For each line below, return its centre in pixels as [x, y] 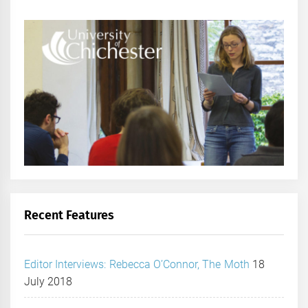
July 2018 [48, 282]
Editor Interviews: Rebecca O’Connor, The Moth [137, 265]
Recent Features [69, 216]
